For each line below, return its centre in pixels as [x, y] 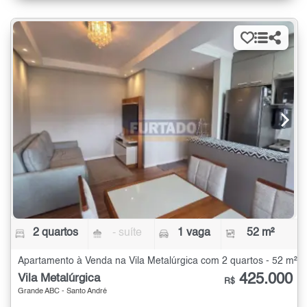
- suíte [127, 233]
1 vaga [194, 233]
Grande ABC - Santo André [62, 291]
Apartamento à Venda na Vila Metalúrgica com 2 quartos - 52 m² [158, 261]
